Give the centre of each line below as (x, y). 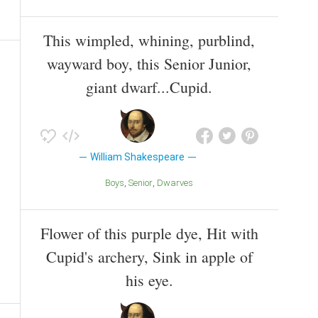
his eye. (149, 280)
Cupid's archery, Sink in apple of (149, 256)
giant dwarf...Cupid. (149, 87)
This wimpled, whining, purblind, (149, 40)
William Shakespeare (138, 157)
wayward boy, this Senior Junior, (149, 63)
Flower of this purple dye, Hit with (149, 233)
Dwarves (178, 182)
